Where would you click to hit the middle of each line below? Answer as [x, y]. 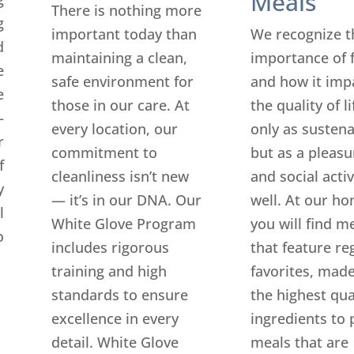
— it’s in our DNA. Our [126, 200]
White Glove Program [123, 223]
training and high [109, 271]
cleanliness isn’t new [120, 176]
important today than [124, 34]
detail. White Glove [115, 342]
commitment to [104, 152]
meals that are [299, 342]
